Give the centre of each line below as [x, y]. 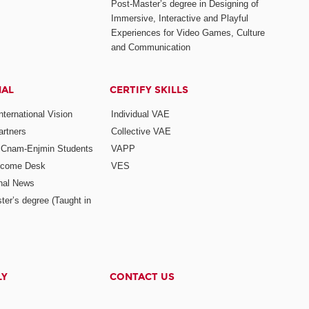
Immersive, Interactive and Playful [180, 18]
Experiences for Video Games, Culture [188, 32]
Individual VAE [141, 114]
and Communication [151, 47]
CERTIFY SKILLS [149, 90]
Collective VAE [141, 132]
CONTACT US [142, 277]
